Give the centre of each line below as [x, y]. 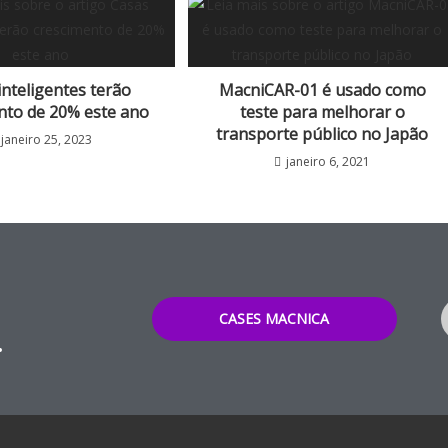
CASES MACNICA [274, 319]
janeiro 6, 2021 [328, 162]
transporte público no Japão [322, 134]
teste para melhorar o [322, 112]
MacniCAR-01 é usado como [322, 90]
